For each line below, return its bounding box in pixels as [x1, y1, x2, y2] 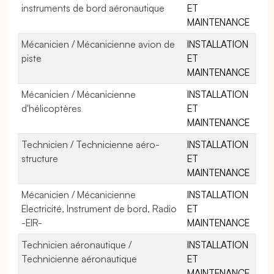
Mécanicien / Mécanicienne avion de [21, 37, 176, 50]
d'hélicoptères [21, 102, 81, 114]
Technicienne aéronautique [21, 252, 138, 265]
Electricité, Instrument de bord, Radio [21, 202, 177, 215]
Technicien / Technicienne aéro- [21, 138, 160, 150]
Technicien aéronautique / [21, 238, 132, 251]
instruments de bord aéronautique [21, 1, 165, 14]
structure [21, 152, 58, 165]
